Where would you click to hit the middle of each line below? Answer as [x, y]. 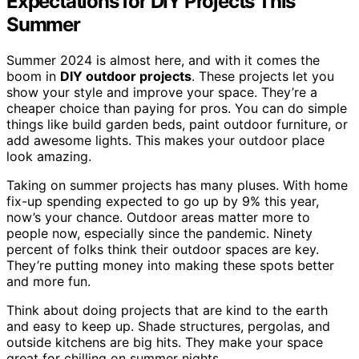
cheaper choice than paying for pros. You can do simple [177, 108]
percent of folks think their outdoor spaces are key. [163, 249]
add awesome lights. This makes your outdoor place [165, 140]
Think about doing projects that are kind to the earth [167, 310]
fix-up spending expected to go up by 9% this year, [163, 201]
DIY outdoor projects [126, 76]
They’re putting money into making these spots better [170, 265]
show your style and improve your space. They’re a [162, 92]
